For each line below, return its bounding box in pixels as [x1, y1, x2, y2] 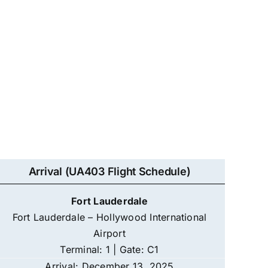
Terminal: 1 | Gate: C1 [60, 243, 159, 255]
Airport [93, 227, 126, 239]
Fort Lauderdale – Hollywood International [12, 211, 207, 223]
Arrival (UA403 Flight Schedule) [28, 165, 191, 178]
